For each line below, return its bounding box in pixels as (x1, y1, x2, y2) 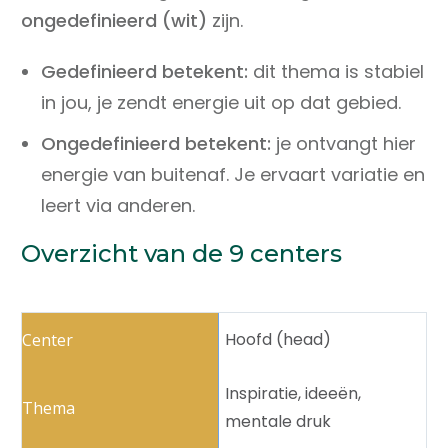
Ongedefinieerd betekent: (41, 131, 276, 157)
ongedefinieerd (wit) (21, 8, 207, 34)
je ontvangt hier (276, 131, 416, 157)
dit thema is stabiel (253, 59, 424, 85)
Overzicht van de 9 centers (21, 239, 342, 269)
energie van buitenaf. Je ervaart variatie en (41, 162, 425, 188)
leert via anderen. (41, 193, 195, 219)
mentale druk (225, 410, 331, 434)
